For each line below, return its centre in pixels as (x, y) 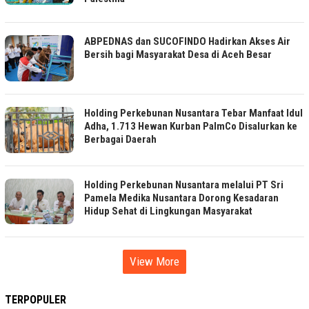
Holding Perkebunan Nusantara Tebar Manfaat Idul (193, 113)
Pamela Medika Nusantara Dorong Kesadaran (181, 198)
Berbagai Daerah (120, 139)
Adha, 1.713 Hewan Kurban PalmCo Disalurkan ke (191, 126)
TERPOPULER (36, 300)
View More (154, 262)
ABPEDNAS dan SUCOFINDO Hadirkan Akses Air (187, 42)
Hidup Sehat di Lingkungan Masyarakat (168, 211)
